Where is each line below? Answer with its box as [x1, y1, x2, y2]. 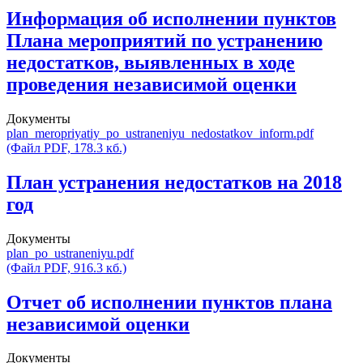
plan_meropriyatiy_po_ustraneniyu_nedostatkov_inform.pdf [6, 126, 314, 140]
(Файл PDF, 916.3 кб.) [6, 260, 126, 275]
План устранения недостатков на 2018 [6, 171, 342, 193]
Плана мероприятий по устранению [6, 29, 322, 51]
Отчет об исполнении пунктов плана [6, 291, 332, 313]
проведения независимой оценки [6, 73, 297, 95]
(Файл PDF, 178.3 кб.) [6, 140, 126, 155]
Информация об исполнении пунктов [6, 7, 336, 29]
